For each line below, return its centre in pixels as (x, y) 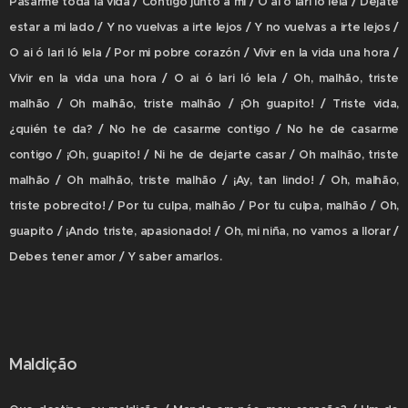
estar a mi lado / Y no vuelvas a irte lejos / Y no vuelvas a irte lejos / (204, 27)
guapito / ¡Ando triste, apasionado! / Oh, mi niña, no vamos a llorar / (204, 231)
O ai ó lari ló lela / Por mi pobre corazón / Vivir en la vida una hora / (204, 52)
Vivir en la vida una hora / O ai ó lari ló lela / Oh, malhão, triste (204, 78)
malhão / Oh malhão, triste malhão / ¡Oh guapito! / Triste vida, (204, 103)
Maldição (43, 363)
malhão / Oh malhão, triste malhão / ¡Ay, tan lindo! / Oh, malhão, (204, 180)
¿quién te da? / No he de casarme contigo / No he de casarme (204, 129)
